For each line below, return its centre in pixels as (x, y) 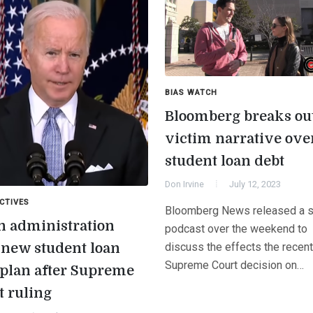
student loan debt (225, 161)
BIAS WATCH (191, 92)
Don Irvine (184, 184)
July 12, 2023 (255, 184)
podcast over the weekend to (236, 228)
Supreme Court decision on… (234, 265)
